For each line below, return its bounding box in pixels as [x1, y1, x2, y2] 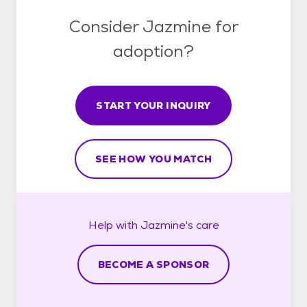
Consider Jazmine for [69, 15, 238, 37]
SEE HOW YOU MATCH [95, 152, 212, 165]
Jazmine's [140, 217, 193, 232]
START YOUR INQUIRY [96, 99, 211, 112]
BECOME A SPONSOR [97, 258, 210, 271]
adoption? [113, 40, 194, 62]
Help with [88, 217, 140, 232]
